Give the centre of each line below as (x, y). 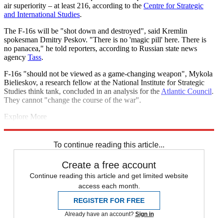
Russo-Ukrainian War (103, 126)
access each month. (109, 186)
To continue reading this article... (109, 145)
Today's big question (36, 126)
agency (16, 57)
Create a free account (109, 165)
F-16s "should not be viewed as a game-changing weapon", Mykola (108, 74)
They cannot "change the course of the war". (73, 100)
